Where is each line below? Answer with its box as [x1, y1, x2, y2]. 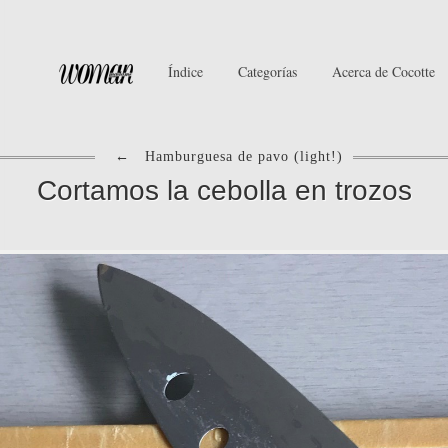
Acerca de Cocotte [332, 62, 435, 81]
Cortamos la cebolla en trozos [36, 175, 412, 206]
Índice [168, 62, 203, 81]
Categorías [238, 62, 297, 81]
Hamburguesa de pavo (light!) [140, 149, 343, 164]
